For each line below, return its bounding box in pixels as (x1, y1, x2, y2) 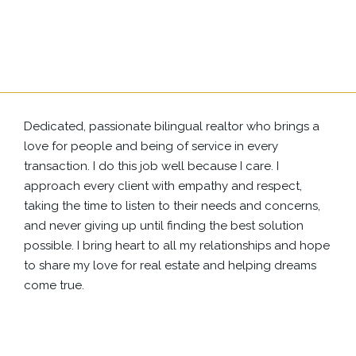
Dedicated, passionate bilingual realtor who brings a (24, 119, 320, 134)
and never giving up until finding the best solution (24, 219, 304, 234)
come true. (24, 278, 85, 293)
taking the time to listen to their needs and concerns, (24, 199, 321, 214)
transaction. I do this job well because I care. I (24, 159, 280, 174)
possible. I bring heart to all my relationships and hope (24, 238, 331, 253)
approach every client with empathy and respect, (24, 179, 303, 194)
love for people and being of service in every (24, 139, 279, 154)
